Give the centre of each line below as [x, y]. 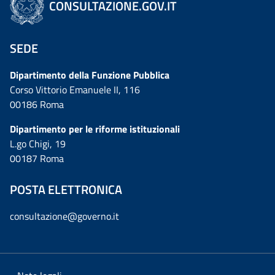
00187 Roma [37, 158]
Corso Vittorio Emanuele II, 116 [75, 89]
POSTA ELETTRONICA [66, 189]
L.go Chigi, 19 [38, 143]
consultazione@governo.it [64, 216]
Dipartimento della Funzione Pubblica [90, 75]
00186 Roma [37, 104]
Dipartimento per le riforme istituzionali [95, 129]
